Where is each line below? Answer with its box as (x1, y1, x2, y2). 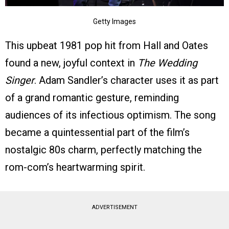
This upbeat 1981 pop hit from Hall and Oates (5, 39, 208, 52)
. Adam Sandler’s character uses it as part (34, 74, 219, 86)
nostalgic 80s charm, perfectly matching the (5, 143, 202, 156)
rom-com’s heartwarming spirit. (5, 161, 145, 173)
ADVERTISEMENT (91, 203, 138, 211)
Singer (5, 74, 34, 86)
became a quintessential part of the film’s (5, 126, 190, 139)
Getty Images (93, 17, 136, 26)
